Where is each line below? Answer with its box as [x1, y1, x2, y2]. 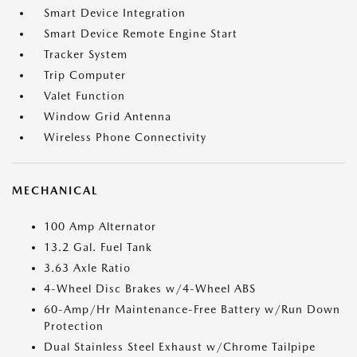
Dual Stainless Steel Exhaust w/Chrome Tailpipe [44, 340, 316, 353]
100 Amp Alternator [44, 220, 156, 233]
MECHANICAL [12, 184, 98, 197]
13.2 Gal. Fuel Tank [44, 241, 152, 253]
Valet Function [44, 89, 125, 102]
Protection [44, 320, 104, 332]
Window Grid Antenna [44, 110, 171, 123]
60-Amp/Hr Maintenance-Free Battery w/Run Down [44, 303, 340, 316]
